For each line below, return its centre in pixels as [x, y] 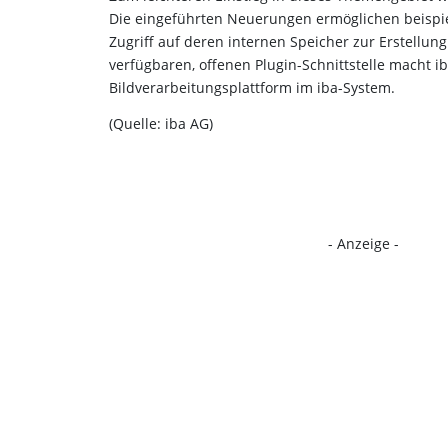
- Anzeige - [363, 243]
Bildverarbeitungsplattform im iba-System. [252, 87]
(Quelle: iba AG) [161, 123]
